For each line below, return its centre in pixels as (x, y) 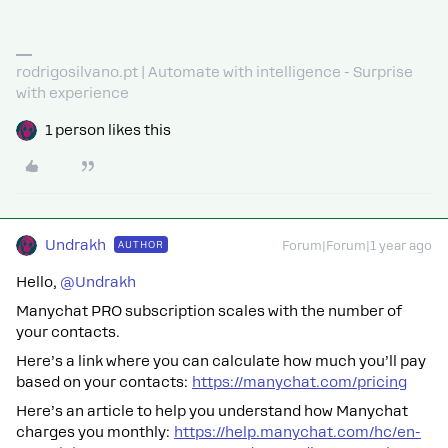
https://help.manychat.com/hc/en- (297, 432)
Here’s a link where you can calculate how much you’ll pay (221, 361)
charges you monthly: (95, 432)
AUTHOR (141, 244)
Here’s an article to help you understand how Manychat (212, 411)
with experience (72, 93)
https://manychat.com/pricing (299, 382)
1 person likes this (108, 130)
